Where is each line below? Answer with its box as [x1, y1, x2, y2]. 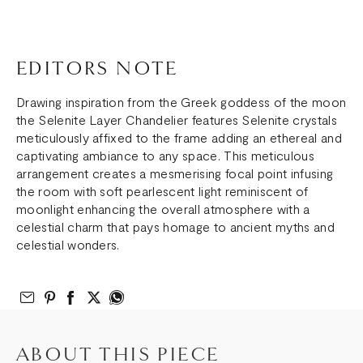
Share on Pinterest [57, 288, 176, 304]
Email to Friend [34, 288, 138, 304]
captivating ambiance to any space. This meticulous [16, 147, 315, 163]
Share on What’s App [123, 288, 265, 304]
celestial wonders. [16, 236, 120, 252]
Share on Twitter [100, 288, 210, 304]
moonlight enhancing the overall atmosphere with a [16, 200, 310, 216]
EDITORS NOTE [16, 56, 178, 80]
